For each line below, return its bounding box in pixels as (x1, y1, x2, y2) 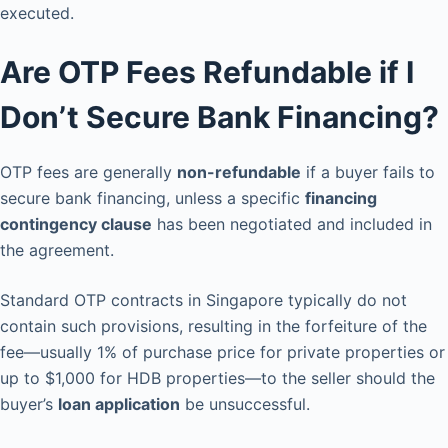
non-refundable (177, 162, 301, 183)
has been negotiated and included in (152, 214, 432, 235)
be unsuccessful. (180, 394, 310, 415)
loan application (58, 394, 180, 415)
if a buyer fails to (301, 162, 435, 183)
